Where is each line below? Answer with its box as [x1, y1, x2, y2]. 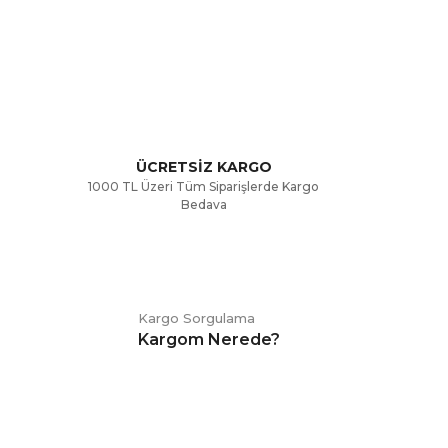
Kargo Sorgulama [137, 310, 255, 326]
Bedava [180, 197, 227, 212]
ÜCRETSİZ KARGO [135, 158, 272, 176]
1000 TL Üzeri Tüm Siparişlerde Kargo [88, 179, 319, 194]
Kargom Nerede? [137, 330, 280, 349]
